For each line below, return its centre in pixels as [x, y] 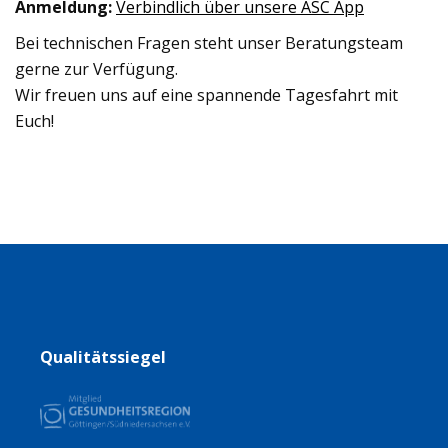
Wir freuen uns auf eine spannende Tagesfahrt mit [206, 94]
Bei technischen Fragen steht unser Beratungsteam [209, 42]
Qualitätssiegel [103, 357]
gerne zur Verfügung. [96, 68]
